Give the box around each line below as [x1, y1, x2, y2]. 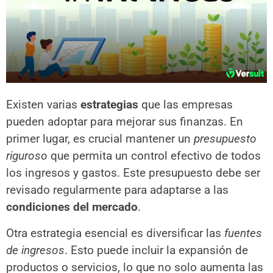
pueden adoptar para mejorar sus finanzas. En [6, 115, 243, 129]
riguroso [6, 149, 48, 163]
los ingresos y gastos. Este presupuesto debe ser [6, 166, 260, 180]
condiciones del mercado [6, 200, 138, 214]
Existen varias [6, 97, 80, 112]
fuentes [224, 225, 262, 240]
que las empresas [138, 97, 233, 112]
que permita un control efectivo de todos [48, 149, 261, 163]
